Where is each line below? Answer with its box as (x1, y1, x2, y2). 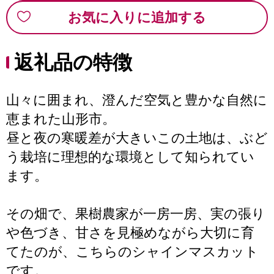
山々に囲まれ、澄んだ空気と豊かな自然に (6, 92, 267, 108)
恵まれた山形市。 (6, 111, 116, 127)
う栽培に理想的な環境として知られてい (6, 149, 254, 165)
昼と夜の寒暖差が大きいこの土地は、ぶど (6, 130, 268, 146)
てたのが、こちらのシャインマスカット (6, 244, 259, 259)
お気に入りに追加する (68, 10, 206, 25)
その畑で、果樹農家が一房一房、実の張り (6, 206, 265, 221)
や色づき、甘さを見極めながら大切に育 (6, 225, 254, 240)
